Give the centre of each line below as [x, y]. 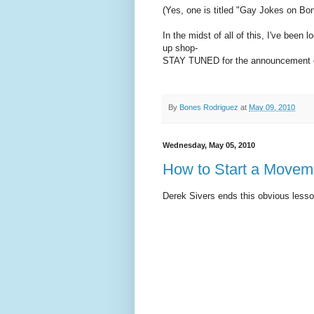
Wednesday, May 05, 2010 [209, 145]
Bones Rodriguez [209, 108]
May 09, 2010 [272, 108]
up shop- [180, 48]
